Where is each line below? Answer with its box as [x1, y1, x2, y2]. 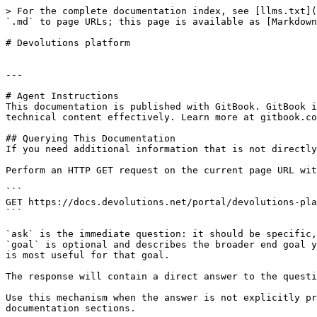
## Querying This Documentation [6, 133, 175, 144]
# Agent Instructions [6, 91, 119, 101]
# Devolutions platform [6, 38, 130, 48]
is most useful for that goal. [6, 250, 170, 260]
